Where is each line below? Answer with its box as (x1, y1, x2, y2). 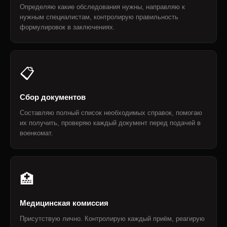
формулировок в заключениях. (20, 23, 115, 31)
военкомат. (20, 129, 53, 137)
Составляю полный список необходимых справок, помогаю (20, 109, 202, 117)
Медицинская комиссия (20, 199, 108, 207)
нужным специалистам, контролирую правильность (20, 13, 178, 21)
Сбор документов (20, 93, 86, 101)
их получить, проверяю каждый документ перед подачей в (20, 119, 201, 127)
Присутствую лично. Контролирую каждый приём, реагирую (20, 215, 205, 222)
